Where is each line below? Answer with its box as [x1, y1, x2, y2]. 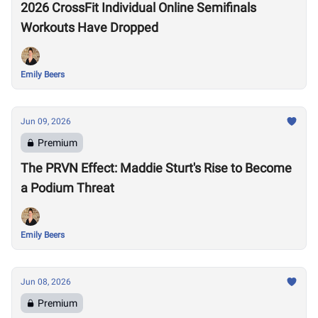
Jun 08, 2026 [21, 277, 71, 287]
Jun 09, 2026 [21, 116, 71, 126]
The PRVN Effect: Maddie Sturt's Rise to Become [21, 160, 292, 175]
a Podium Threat [21, 180, 114, 195]
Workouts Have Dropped [21, 20, 158, 35]
